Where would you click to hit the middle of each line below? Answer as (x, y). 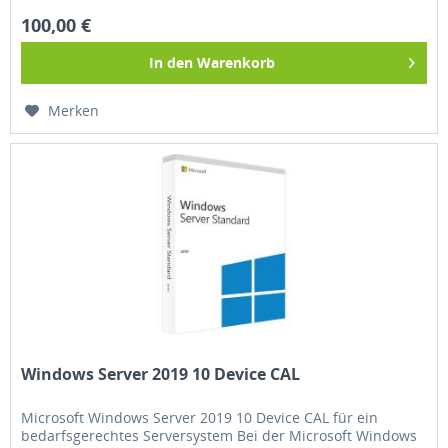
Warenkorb (236, 63)
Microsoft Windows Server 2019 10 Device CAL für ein (200, 418)
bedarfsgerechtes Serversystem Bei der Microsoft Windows (219, 436)
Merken (74, 111)
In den (171, 63)
